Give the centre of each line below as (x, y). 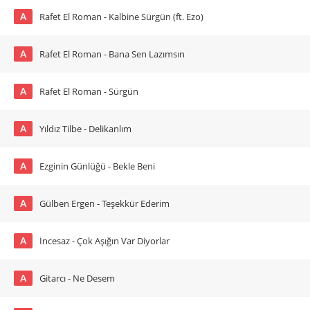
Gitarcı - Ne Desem (77, 278)
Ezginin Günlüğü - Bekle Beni (97, 166)
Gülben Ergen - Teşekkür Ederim (104, 203)
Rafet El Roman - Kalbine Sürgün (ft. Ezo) (121, 17)
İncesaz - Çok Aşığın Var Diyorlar (104, 241)
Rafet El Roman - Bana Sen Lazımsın (112, 54)
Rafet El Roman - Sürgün (89, 91)
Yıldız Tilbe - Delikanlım (85, 129)
